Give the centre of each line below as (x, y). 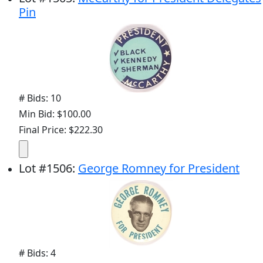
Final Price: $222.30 (61, 130)
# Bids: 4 (37, 253)
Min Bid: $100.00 (55, 114)
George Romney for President (159, 168)
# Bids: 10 (40, 98)
